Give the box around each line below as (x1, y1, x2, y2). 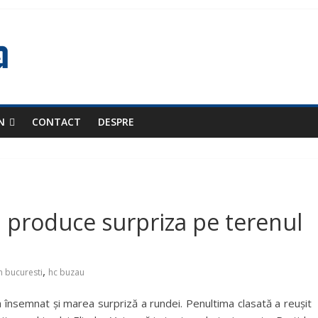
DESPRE (98, 115, 134, 128)
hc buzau (48, 266, 84, 278)
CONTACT (32, 115, 81, 128)
